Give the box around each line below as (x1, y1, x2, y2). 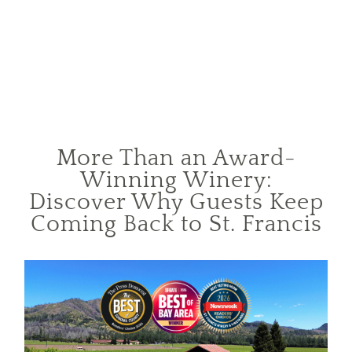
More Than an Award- (56, 145, 296, 170)
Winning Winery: (79, 167, 273, 192)
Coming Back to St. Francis (30, 211, 322, 236)
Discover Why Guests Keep (28, 189, 324, 214)
